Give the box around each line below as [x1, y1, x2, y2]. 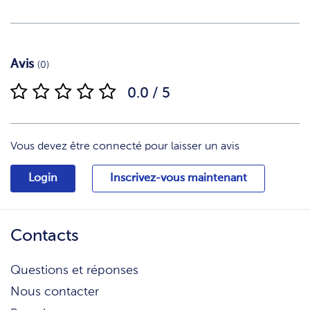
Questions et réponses [10, 264, 138, 277]
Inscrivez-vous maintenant [110, 172, 247, 184]
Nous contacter [10, 286, 99, 299]
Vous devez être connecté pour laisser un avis [10, 140, 239, 152]
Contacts [10, 227, 79, 244]
